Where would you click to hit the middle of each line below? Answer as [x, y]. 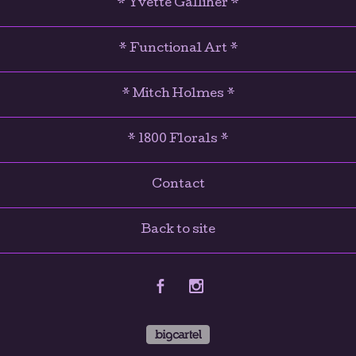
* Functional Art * [178, 50]
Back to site [178, 231]
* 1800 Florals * [178, 140]
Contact [178, 186]
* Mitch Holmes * [178, 95]
